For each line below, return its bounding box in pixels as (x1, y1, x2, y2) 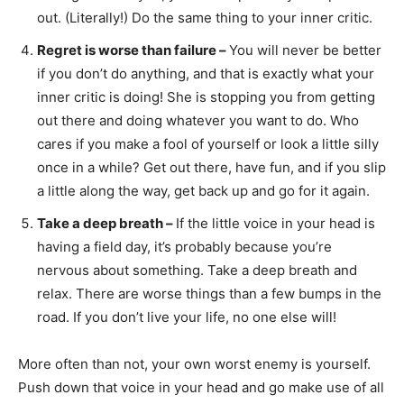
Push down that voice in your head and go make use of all (18, 379, 384, 397)
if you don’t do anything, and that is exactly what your (37, 65, 374, 83)
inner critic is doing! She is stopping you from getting (37, 88, 375, 106)
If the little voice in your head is (176, 215, 375, 233)
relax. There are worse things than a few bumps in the (37, 285, 381, 303)
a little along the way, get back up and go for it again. (37, 182, 370, 200)
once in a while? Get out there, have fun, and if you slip (37, 159, 386, 177)
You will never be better (229, 41, 381, 60)
